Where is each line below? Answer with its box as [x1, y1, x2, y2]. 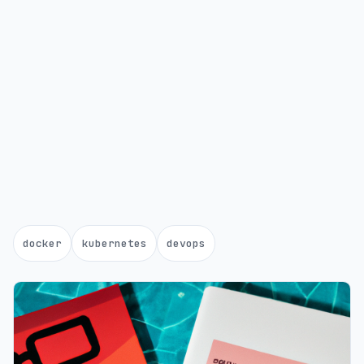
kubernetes [81, 236, 147, 251]
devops [166, 236, 206, 251]
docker [23, 236, 63, 251]
